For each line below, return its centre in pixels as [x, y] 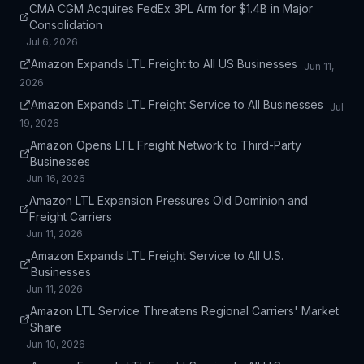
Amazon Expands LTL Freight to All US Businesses [164, 64]
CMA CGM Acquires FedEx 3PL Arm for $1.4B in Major [171, 9]
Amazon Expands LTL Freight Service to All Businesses [177, 104]
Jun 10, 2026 [56, 344]
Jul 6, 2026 [52, 42]
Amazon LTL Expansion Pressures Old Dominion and [169, 200]
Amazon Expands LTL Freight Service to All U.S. [157, 256]
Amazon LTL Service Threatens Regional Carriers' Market [184, 311]
